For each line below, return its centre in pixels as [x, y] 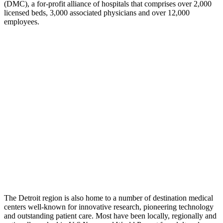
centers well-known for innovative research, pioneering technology [109, 207]
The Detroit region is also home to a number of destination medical [109, 198]
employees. [22, 21]
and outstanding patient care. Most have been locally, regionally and [110, 216]
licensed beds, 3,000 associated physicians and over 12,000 [97, 12]
